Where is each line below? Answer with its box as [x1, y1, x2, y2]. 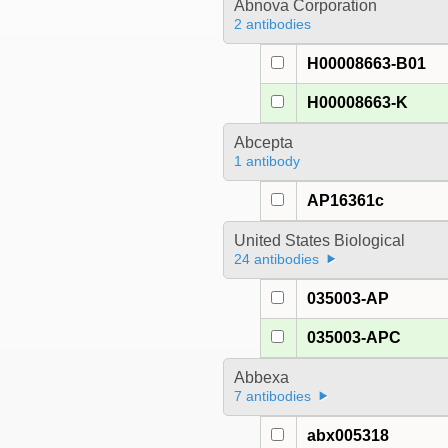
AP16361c [307, 192, 385, 210]
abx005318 [307, 427, 390, 445]
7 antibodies [233, 388, 311, 405]
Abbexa [233, 369, 289, 387]
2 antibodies [233, 16, 311, 33]
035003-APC [307, 329, 402, 347]
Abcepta [233, 134, 293, 152]
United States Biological [233, 232, 405, 250]
